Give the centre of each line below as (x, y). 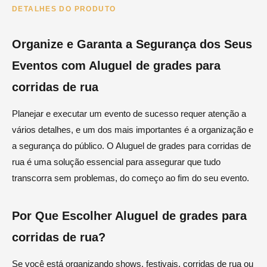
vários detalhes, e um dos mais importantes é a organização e (133, 129)
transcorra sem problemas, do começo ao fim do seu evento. (131, 178)
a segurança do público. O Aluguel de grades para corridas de (131, 145)
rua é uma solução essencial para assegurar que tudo (116, 162)
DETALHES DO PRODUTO (64, 9)
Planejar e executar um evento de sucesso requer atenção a (129, 113)
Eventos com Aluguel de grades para (116, 66)
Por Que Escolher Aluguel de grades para (129, 215)
